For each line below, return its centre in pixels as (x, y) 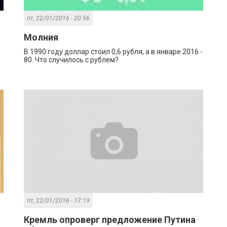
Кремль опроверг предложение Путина (110, 220)
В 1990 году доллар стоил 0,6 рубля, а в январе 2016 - (113, 52)
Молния (41, 37)
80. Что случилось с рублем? (71, 60)
